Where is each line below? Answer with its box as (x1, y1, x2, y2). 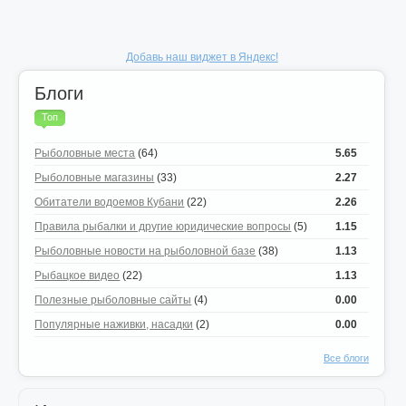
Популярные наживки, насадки (34, 318, 194, 331)
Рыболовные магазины (34, 171, 155, 184)
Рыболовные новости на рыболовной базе (34, 245, 256, 257)
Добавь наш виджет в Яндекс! (125, 51, 278, 63)
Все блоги (323, 353, 369, 363)
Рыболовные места (34, 147, 136, 159)
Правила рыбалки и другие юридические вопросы (34, 220, 292, 233)
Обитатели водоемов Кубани (34, 196, 185, 208)
